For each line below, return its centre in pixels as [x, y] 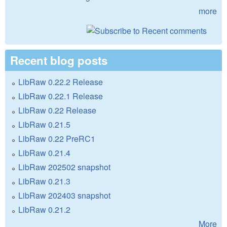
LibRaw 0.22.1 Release [61, 96]
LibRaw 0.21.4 [44, 153]
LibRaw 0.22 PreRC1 [57, 139]
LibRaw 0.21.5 [44, 125]
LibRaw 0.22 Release [57, 110]
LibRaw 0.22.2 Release [61, 82]
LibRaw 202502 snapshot [64, 167]
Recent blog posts [59, 61]
